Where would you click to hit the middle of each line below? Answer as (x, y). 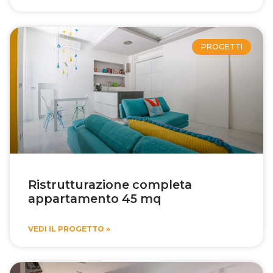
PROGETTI (222, 46)
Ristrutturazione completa (110, 184)
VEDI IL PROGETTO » (69, 229)
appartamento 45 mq (95, 198)
